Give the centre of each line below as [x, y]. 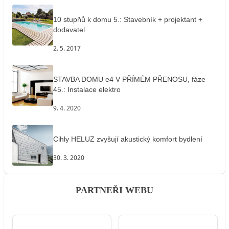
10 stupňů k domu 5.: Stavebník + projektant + [128, 19]
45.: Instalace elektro [87, 90]
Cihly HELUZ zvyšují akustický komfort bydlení [128, 139]
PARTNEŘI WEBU [114, 190]
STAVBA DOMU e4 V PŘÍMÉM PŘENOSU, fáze [129, 79]
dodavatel [69, 30]
